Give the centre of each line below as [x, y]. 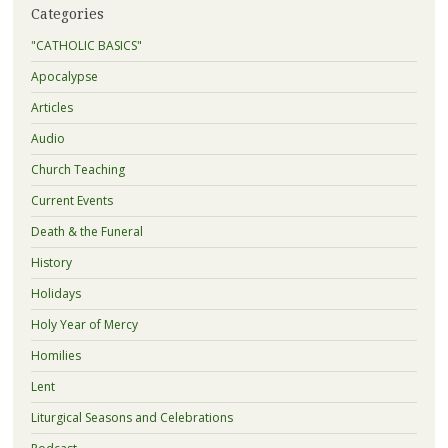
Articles [51, 107]
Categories [67, 14]
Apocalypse [64, 76]
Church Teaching [77, 169]
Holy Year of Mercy [84, 324]
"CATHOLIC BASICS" [86, 45]
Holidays [55, 293]
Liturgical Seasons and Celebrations [131, 417]
